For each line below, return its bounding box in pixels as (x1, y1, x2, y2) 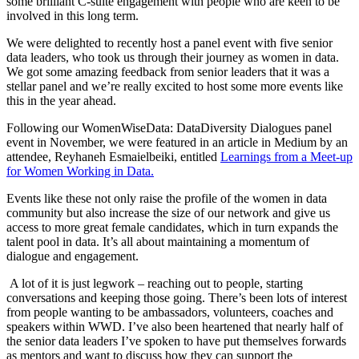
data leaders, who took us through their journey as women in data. (6, 50, 339, 65)
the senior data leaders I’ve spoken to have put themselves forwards (6, 334, 346, 349)
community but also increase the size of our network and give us (6, 206, 330, 220)
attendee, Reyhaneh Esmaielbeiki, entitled (6, 150, 220, 164)
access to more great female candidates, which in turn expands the (6, 220, 338, 235)
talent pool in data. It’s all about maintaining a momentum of (6, 235, 309, 249)
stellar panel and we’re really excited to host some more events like (6, 79, 343, 94)
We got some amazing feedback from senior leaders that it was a (6, 65, 329, 79)
